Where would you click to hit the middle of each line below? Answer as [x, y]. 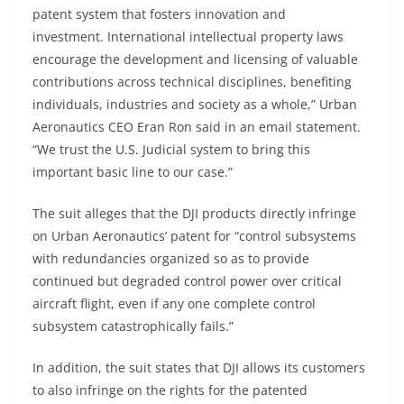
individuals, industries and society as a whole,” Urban [195, 104]
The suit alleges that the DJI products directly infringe [194, 213]
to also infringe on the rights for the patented [170, 390]
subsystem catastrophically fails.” [133, 326]
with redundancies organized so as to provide [171, 258]
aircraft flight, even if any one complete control [174, 303]
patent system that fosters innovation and [159, 14]
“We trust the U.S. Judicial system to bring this [171, 149]
